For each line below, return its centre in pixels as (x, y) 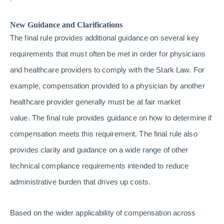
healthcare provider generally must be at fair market (95, 102)
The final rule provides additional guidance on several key (104, 38)
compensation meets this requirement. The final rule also (104, 134)
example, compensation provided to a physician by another (107, 86)
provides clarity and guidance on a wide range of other (99, 150)
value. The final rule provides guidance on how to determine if (111, 118)
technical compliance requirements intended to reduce (99, 166)
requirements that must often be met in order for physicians (108, 54)
